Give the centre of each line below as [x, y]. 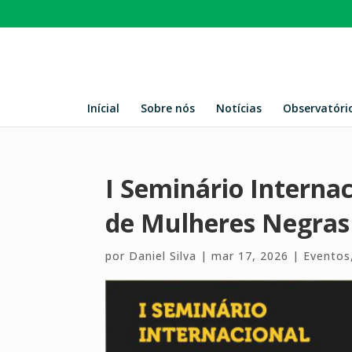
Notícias [238, 108]
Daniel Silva [163, 256]
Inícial [103, 108]
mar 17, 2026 [250, 256]
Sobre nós [167, 108]
